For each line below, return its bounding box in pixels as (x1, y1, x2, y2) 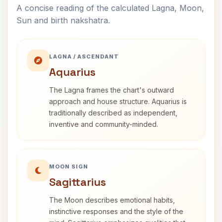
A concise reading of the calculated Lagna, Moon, (16, 3, 204, 13)
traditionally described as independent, (49, 109, 177, 117)
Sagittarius (49, 175, 106, 189)
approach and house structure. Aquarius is (49, 97, 187, 106)
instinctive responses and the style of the (49, 207, 183, 216)
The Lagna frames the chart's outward (49, 86, 174, 94)
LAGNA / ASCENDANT (49, 53, 119, 60)
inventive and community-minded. (49, 120, 158, 128)
